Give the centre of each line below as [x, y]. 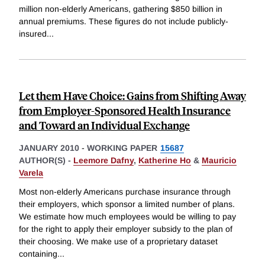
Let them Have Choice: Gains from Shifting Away [132, 96]
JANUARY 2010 [49, 148]
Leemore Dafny [104, 161]
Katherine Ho [165, 161]
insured [33, 34]
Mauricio [219, 161]
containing [38, 254]
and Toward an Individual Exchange [104, 125]
